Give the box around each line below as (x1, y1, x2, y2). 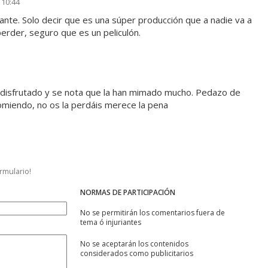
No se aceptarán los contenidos (80, 239, 188, 249)
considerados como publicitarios (80, 248, 193, 259)
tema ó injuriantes (80, 217, 141, 228)
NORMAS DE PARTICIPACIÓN (80, 187, 175, 198)
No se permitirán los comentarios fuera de (80, 208, 225, 218)
